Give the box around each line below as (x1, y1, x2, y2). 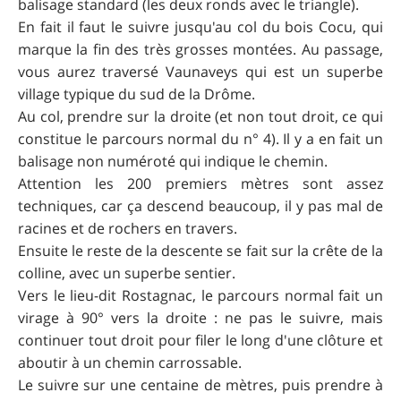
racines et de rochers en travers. (18, 218, 237, 239)
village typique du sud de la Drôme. (18, 84, 255, 105)
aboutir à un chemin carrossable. (18, 353, 242, 373)
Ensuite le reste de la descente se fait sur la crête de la (18, 241, 383, 261)
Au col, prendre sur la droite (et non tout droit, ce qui (18, 107, 383, 127)
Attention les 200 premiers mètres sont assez (18, 174, 383, 194)
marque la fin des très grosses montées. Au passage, (18, 39, 383, 60)
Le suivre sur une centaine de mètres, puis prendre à (18, 375, 383, 396)
